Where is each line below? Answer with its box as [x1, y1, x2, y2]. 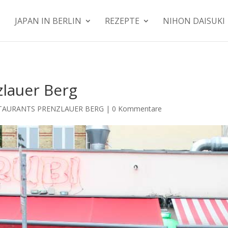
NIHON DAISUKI [163, 15, 225, 26]
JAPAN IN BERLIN [15, 15, 81, 26]
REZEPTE [105, 15, 139, 26]
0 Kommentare [112, 103, 162, 113]
